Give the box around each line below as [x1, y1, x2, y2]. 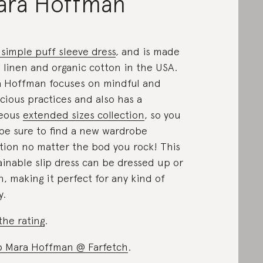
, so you [144, 109, 181, 121]
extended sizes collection [22, 109, 144, 121]
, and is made [115, 45, 180, 58]
